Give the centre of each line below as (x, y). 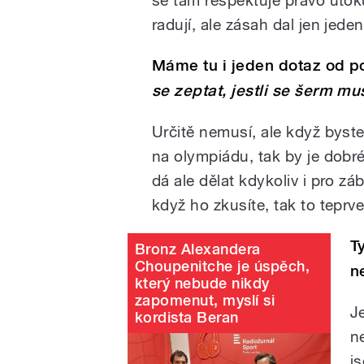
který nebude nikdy (202, 283)
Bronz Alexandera (198, 249)
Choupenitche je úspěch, (223, 266)
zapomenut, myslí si (205, 300)
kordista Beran (187, 317)
